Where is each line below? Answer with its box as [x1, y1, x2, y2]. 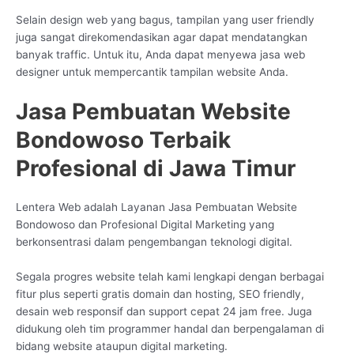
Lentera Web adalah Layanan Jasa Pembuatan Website [16, 201, 297, 214]
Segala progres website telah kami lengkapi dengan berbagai [16, 270, 324, 284]
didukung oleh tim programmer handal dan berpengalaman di [16, 322, 324, 336]
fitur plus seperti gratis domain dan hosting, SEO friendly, [16, 288, 304, 301]
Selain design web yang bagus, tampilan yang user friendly [16, 13, 314, 26]
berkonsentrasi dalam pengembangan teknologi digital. [16, 235, 292, 249]
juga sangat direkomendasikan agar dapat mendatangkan [16, 30, 307, 43]
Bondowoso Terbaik [16, 126, 231, 154]
